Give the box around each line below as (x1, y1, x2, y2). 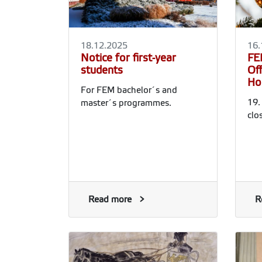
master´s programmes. (81, 98, 171, 108)
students (81, 64, 123, 76)
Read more (88, 194, 132, 204)
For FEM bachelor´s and (81, 85, 177, 95)
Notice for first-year (81, 51, 176, 64)
